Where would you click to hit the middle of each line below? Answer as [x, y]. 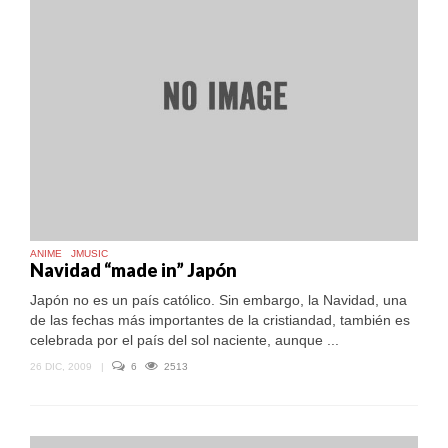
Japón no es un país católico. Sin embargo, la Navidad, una [218, 300]
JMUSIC [89, 254]
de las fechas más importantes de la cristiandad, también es [220, 320]
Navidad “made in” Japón [133, 270]
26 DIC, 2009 [61, 367]
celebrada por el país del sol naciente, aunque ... [184, 340]
